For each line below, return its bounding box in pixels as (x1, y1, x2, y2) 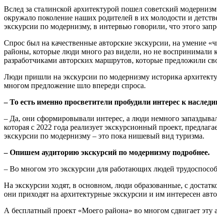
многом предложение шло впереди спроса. (4, 81, 146, 90)
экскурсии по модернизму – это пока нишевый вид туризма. (4, 131, 206, 140)
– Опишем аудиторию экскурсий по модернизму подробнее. (4, 148, 210, 156)
